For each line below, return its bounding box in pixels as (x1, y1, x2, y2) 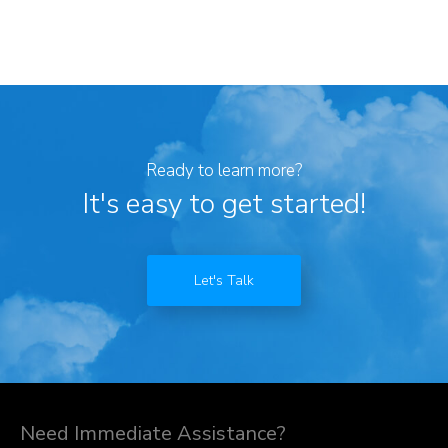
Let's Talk (194, 271, 254, 290)
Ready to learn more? (146, 159, 302, 182)
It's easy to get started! (82, 185, 366, 223)
